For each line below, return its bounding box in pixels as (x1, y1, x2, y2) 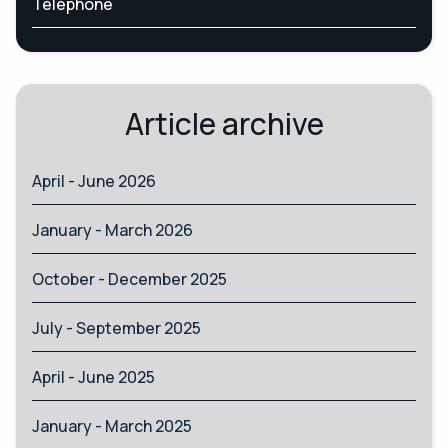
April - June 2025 (32, 365, 155, 388)
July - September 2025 (32, 316, 201, 339)
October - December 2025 (32, 267, 227, 290)
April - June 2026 (32, 169, 156, 192)
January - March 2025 (32, 414, 192, 437)
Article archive (124, 102, 324, 144)
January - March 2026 (32, 218, 193, 241)
